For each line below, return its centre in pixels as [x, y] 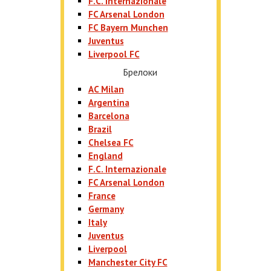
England [105, 156]
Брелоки [140, 72]
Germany [106, 209]
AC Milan [106, 89]
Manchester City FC [128, 262]
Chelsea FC [111, 142]
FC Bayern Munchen [128, 28]
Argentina [109, 103]
